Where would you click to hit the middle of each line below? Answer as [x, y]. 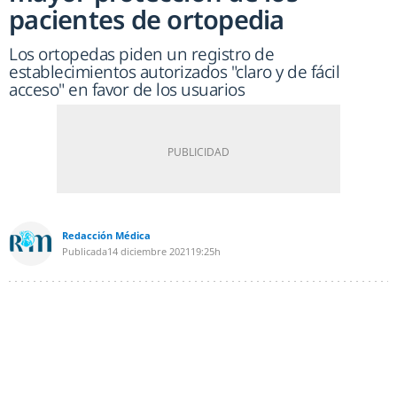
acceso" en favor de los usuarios [127, 90]
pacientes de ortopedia [147, 19]
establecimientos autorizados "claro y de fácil [174, 72]
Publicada [85, 252]
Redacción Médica [106, 236]
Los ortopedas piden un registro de [141, 54]
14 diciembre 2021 [149, 252]
